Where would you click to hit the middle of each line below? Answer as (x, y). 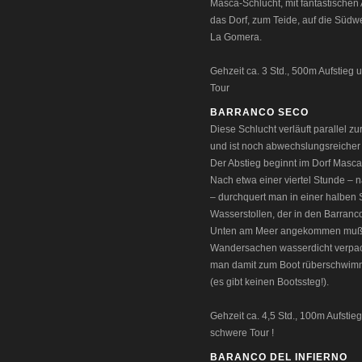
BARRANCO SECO (259, 112)
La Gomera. (236, 37)
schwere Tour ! (242, 333)
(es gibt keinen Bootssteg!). (269, 282)
